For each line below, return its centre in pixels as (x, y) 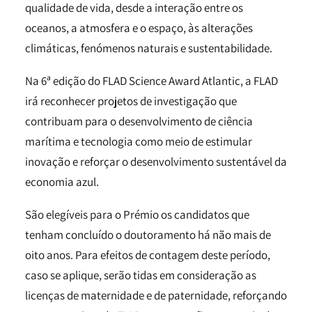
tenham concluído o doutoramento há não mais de (148, 235)
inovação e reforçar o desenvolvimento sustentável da (156, 162)
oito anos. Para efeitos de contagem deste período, (148, 255)
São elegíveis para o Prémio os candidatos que (137, 214)
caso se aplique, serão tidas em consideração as (141, 275)
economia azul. (62, 182)
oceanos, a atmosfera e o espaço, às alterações (139, 28)
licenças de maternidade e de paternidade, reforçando (156, 295)
